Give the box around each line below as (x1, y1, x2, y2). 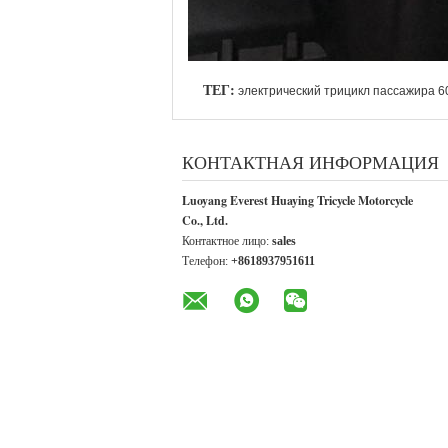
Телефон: (182, 254, 231, 268)
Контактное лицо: (182, 234, 272, 248)
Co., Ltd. (182, 212, 228, 229)
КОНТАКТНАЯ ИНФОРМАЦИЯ (182, 150, 439, 174)
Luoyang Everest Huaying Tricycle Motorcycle (182, 192, 413, 209)
